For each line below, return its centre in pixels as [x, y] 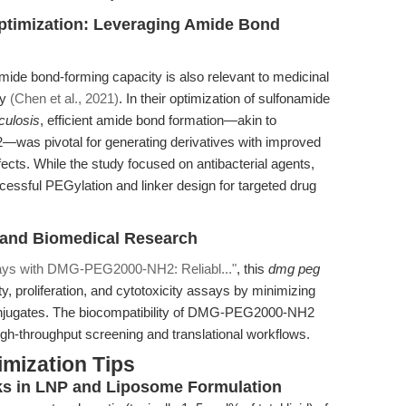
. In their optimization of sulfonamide [224, 98]
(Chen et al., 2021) [64, 98]
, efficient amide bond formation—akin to [158, 120]
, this [252, 269]
